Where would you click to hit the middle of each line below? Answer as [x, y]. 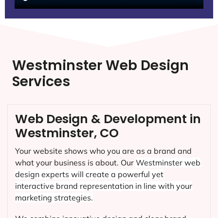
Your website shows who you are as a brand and [103, 151]
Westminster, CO [67, 133]
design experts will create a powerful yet [89, 174]
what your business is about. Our [75, 163]
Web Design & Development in [108, 119]
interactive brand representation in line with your [104, 186]
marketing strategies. [54, 198]
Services [41, 82]
